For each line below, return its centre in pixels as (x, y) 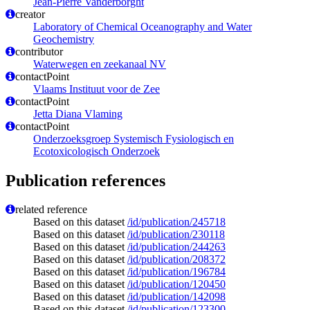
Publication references (85, 180)
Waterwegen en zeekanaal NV (100, 64)
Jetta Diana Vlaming (78, 113)
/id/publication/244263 (176, 247)
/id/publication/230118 (176, 235)
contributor (39, 51)
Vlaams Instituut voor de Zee (97, 89)
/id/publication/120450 (176, 284)
